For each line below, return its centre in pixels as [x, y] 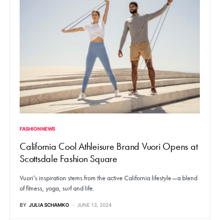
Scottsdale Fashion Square [69, 159]
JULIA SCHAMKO [49, 205]
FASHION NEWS [38, 129]
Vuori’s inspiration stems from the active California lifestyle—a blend [109, 178]
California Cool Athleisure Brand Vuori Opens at [109, 147]
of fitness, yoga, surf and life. [57, 188]
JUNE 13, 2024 [94, 205]
